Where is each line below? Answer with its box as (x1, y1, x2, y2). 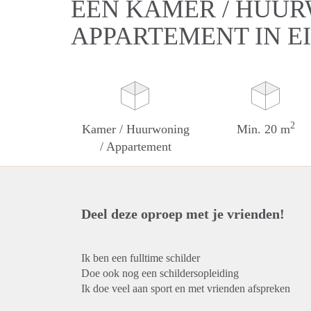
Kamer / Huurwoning (82, 122, 190, 136)
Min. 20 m (237, 122, 291, 136)
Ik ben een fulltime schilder (81, 252, 200, 264)
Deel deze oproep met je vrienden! (81, 206, 285, 221)
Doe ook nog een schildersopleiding (81, 267, 239, 279)
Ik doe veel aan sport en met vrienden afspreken (81, 283, 290, 294)
